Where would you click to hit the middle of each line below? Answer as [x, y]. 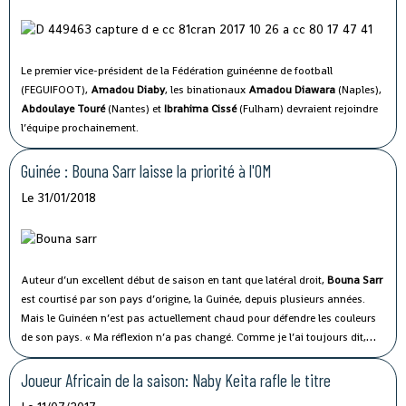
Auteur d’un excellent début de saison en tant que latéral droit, [174, 280]
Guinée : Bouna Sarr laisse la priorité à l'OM [146, 170]
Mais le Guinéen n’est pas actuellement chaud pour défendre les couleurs [198, 318]
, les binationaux [207, 89]
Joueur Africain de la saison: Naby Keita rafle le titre [176, 380]
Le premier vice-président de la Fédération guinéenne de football [177, 70]
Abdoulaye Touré [63, 108]
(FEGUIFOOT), [56, 89]
